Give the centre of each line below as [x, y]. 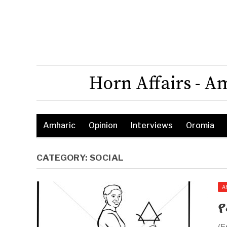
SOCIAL [107, 158]
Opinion [103, 125]
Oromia [200, 125]
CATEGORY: [63, 158]
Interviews [152, 125]
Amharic [59, 125]
